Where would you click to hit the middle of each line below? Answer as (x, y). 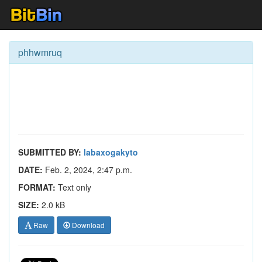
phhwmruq (40, 52)
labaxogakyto (111, 152)
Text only (73, 187)
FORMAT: (37, 187)
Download (87, 225)
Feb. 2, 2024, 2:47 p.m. (87, 170)
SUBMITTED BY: (50, 152)
